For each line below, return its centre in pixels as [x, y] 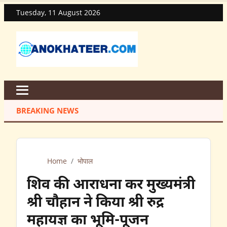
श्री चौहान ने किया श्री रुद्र [96, 203]
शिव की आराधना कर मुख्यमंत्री [111, 185]
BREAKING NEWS [47, 110]
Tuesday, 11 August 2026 [58, 12]
